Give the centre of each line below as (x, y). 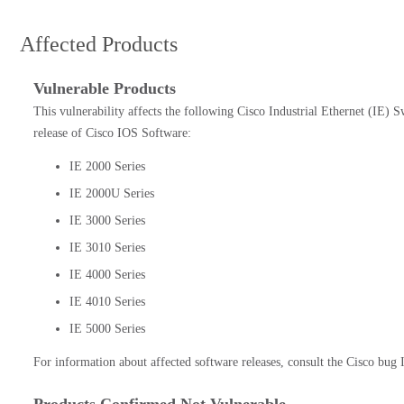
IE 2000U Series (112, 193)
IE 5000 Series (107, 329)
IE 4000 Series (107, 275)
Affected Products (99, 44)
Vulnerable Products (105, 88)
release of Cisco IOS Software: (112, 133)
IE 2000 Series (107, 166)
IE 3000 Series (107, 220)
